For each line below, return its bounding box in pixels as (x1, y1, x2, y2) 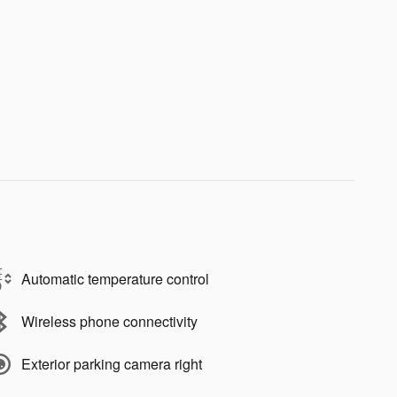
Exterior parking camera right (21, 354, 202, 375)
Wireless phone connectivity (21, 311, 198, 332)
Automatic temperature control (21, 269, 209, 290)
